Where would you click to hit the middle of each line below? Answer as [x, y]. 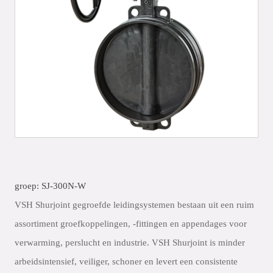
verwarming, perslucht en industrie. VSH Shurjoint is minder [130, 243]
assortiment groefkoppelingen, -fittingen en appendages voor [131, 224]
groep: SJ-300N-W [50, 186]
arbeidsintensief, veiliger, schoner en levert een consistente [126, 261]
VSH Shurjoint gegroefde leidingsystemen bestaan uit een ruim [134, 205]
